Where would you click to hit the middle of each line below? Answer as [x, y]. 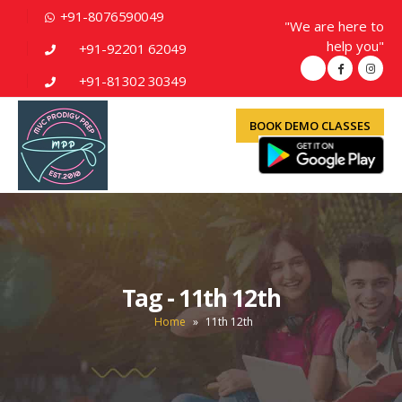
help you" [355, 46]
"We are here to [334, 26]
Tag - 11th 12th [201, 297]
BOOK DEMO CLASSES [310, 126]
